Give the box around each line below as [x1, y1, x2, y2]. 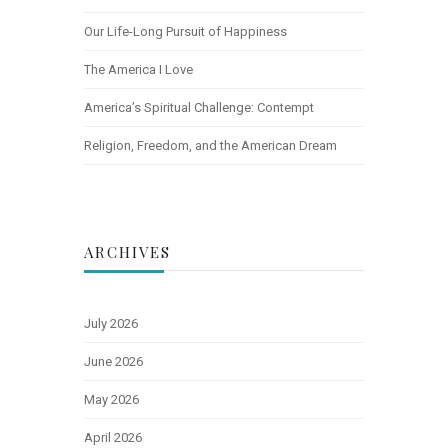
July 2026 [84, 315, 138, 331]
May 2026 [84, 391, 139, 407]
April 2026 [84, 429, 142, 445]
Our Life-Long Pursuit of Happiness [84, 23, 287, 39]
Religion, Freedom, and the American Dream [84, 137, 337, 153]
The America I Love [84, 61, 193, 77]
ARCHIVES [84, 241, 171, 262]
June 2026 [84, 353, 143, 369]
